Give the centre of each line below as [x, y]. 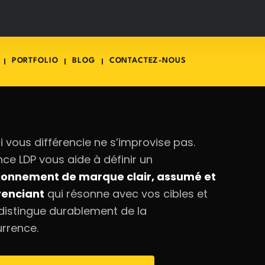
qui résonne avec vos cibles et [126, 194]
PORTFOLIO [35, 61]
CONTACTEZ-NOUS [148, 61]
